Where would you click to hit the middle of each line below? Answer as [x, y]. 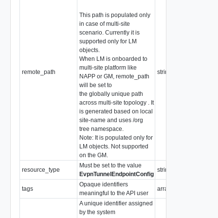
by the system [97, 212]
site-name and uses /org [111, 120]
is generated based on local [116, 111]
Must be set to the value [110, 165]
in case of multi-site [104, 24]
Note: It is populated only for [116, 137]
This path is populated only [115, 15]
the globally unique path [111, 94]
